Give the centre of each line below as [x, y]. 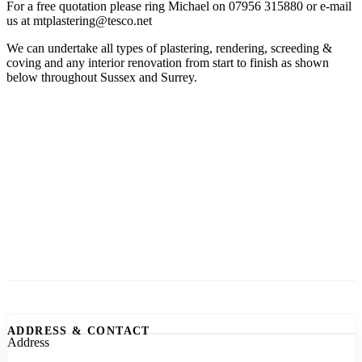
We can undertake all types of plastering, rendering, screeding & [169, 48]
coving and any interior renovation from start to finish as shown [168, 63]
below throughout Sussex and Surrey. [102, 77]
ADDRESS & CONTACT [79, 330]
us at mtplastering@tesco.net [79, 21]
